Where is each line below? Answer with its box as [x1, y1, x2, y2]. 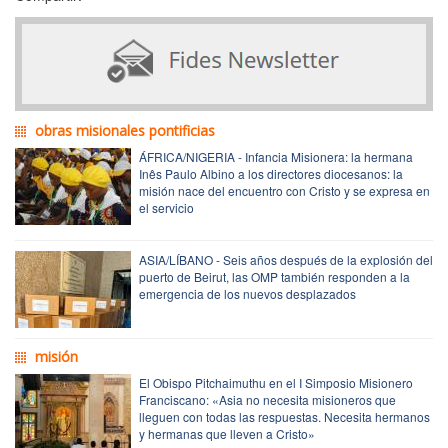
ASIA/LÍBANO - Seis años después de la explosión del [139, 250, 433, 268]
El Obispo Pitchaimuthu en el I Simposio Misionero [139, 373, 413, 391]
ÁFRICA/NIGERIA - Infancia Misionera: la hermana [139, 147, 413, 165]
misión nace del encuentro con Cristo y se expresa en [139, 181, 430, 199]
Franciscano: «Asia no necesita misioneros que [139, 390, 396, 408]
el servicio [139, 198, 194, 216]
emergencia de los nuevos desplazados [139, 284, 356, 302]
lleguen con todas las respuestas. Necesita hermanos [139, 407, 430, 425]
